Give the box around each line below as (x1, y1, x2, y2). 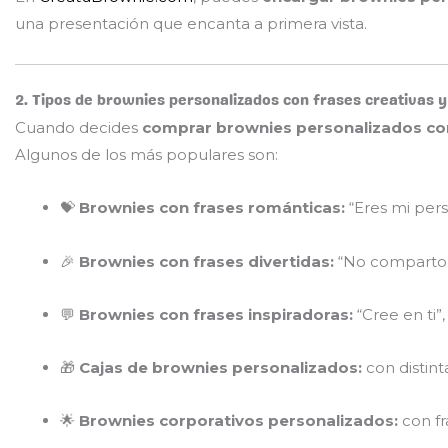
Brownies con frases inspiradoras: (79, 304, 353, 324)
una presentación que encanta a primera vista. (15, 14, 367, 34)
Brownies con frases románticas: (79, 198, 345, 218)
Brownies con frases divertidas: (79, 251, 334, 271)
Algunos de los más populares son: (15, 145, 278, 164)
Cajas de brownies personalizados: (79, 358, 362, 377)
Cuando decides (15, 118, 142, 137)
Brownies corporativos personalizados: (79, 411, 398, 431)
